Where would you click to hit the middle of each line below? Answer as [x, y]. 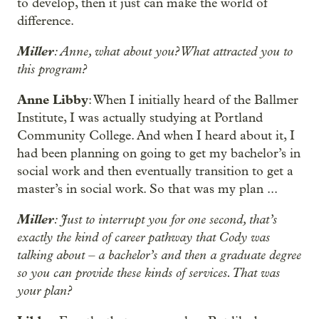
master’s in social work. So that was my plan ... [147, 189]
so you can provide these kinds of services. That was [148, 273]
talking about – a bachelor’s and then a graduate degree [159, 255]
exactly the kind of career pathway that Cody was [143, 237]
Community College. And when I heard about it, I [156, 136]
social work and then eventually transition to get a [155, 171]
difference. [46, 21]
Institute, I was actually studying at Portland [140, 118]
